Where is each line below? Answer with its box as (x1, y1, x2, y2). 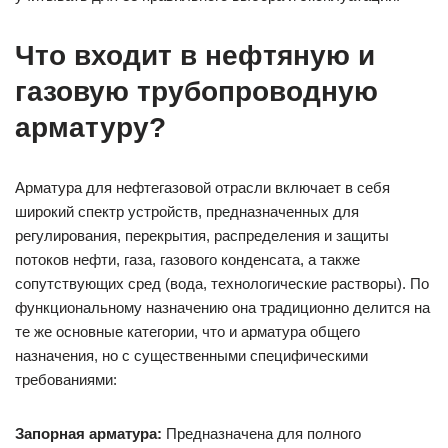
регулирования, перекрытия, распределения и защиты (15, 226, 389, 244)
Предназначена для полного (162, 424, 361, 442)
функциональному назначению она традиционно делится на (15, 298, 430, 316)
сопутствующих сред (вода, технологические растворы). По (15, 274, 429, 292)
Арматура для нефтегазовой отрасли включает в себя (15, 178, 390, 196)
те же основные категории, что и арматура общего (15, 322, 360, 340)
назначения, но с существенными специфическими (15, 346, 368, 364)
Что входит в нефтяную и (15, 39, 375, 71)
